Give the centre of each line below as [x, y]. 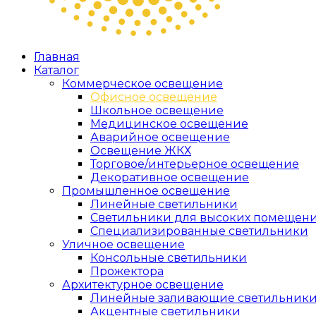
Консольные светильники [169, 258]
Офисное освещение [154, 97]
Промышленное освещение [146, 191]
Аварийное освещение [160, 137]
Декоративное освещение [170, 177]
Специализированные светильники [199, 231]
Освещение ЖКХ [141, 151]
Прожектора [127, 271]
